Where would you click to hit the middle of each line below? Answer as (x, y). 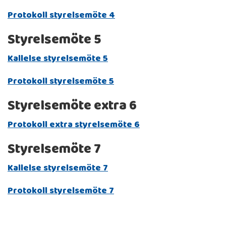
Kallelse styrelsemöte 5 (58, 58)
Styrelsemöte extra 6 (72, 105)
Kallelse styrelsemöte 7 (58, 167)
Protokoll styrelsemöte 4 (61, 14)
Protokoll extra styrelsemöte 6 (74, 124)
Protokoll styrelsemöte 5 (61, 80)
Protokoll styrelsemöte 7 (61, 190)
